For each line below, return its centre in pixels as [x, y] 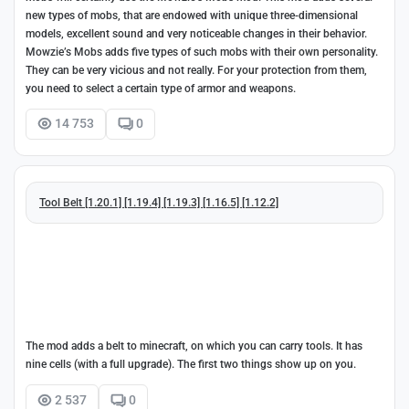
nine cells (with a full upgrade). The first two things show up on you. [191, 365]
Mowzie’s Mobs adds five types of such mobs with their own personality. [202, 52]
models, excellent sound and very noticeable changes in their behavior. [196, 33]
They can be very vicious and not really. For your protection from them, [196, 70]
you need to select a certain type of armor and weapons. [161, 88]
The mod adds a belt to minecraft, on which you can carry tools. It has [194, 346]
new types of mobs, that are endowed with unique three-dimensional [192, 15]
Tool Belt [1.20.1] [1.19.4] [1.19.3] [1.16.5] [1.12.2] [159, 203]
